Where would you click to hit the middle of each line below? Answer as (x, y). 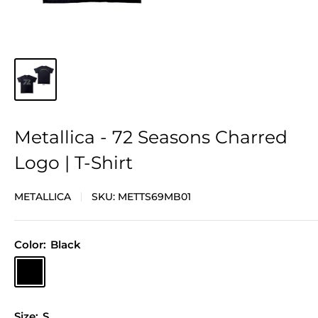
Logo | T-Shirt (73, 163)
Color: (32, 245)
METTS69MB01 (154, 197)
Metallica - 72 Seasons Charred (151, 137)
